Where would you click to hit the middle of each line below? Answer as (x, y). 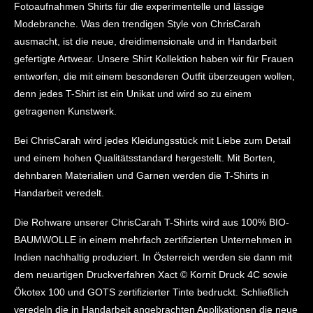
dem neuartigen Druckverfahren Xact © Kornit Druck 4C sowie (151, 275)
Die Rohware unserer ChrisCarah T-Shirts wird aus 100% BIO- (151, 223)
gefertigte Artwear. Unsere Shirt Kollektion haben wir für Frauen (153, 59)
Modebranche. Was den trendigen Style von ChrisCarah (137, 24)
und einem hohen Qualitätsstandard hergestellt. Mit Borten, (144, 158)
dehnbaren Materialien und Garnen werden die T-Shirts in (141, 176)
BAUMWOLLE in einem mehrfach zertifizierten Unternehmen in (153, 240)
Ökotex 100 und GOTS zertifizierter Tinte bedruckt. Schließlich (151, 292)
